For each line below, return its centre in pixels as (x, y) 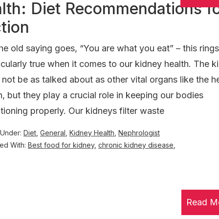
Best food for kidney (61, 145)
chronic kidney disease (136, 145)
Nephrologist (139, 133)
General (53, 133)
